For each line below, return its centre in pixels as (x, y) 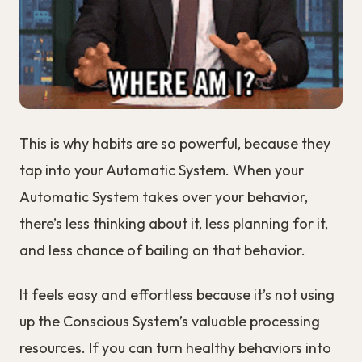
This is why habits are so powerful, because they (175, 143)
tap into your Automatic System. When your (162, 170)
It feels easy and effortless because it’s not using (177, 294)
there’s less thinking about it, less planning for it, (174, 223)
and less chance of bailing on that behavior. (162, 250)
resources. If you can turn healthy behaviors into (175, 347)
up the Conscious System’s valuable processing (170, 321)
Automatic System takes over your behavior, (164, 196)
